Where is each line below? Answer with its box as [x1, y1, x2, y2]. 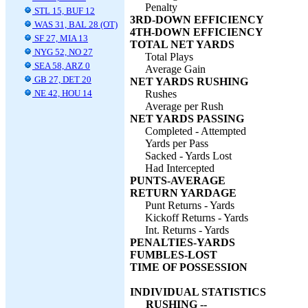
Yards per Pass [145, 137, 208, 149]
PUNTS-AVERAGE [130, 175, 225, 186]
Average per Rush [145, 100, 223, 112]
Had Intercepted [145, 162, 214, 174]
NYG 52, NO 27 [32, 47, 93, 57]
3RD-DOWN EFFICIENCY [130, 14, 264, 25]
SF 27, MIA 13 [32, 33, 88, 43]
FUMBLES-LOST [130, 249, 217, 261]
